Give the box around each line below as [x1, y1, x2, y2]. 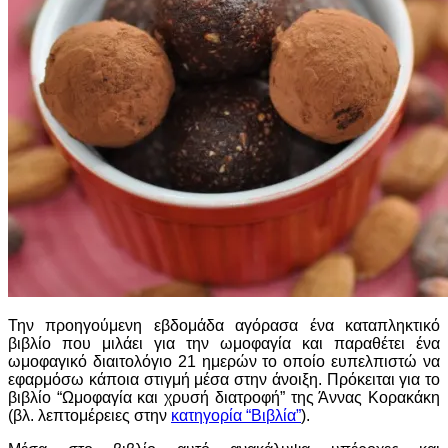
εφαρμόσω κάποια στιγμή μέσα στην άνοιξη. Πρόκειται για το [8, 371, 440, 388]
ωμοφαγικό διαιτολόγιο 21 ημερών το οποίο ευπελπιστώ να [8, 353, 440, 370]
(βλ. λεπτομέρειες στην [8, 407, 171, 424]
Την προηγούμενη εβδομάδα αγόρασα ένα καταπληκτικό [8, 317, 440, 334]
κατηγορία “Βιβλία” [171, 407, 301, 424]
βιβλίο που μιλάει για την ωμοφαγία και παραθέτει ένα [8, 335, 440, 352]
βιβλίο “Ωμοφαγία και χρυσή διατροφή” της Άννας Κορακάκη [8, 389, 440, 406]
